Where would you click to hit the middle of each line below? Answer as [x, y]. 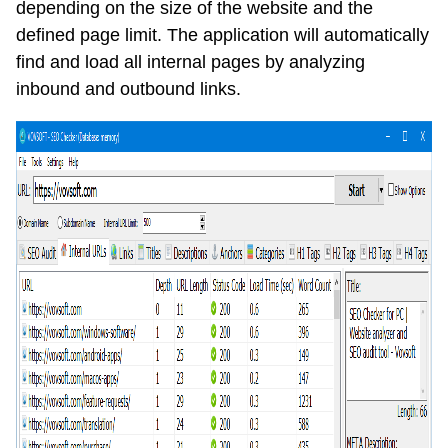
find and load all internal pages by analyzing [190, 62]
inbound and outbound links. [128, 89]
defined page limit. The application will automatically [222, 35]
